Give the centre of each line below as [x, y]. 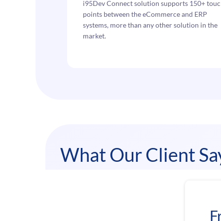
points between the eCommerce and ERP [145, 14]
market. [94, 36]
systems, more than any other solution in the [150, 25]
